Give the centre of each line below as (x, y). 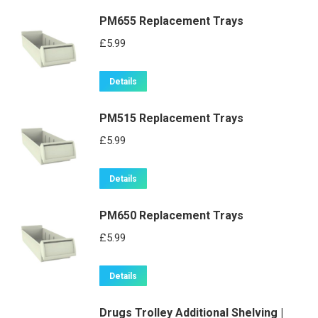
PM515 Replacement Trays (171, 119)
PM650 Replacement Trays (171, 216)
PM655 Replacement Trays (171, 21)
